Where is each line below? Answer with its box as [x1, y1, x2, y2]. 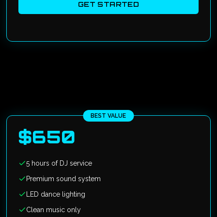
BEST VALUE [91, 112, 126, 119]
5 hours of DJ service [26, 159, 93, 167]
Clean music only [26, 206, 81, 214]
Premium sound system [26, 175, 101, 183]
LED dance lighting [26, 190, 86, 198]
